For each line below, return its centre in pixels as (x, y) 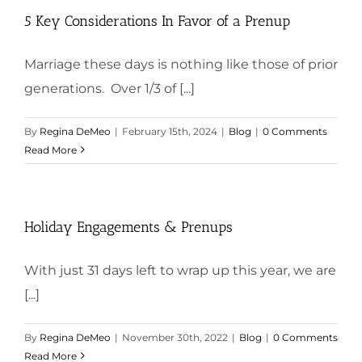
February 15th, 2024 (170, 131)
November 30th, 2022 (175, 337)
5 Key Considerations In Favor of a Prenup (157, 21)
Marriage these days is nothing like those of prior (181, 64)
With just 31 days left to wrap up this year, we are (180, 270)
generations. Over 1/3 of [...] (109, 88)
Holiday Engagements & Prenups (128, 227)
